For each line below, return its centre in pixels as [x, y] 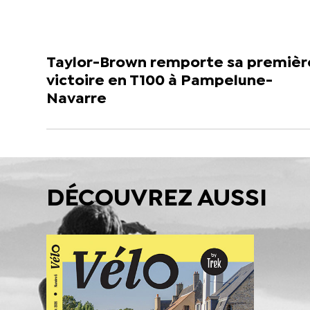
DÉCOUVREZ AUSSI [157, 199]
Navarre [77, 99]
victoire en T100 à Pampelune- [160, 81]
